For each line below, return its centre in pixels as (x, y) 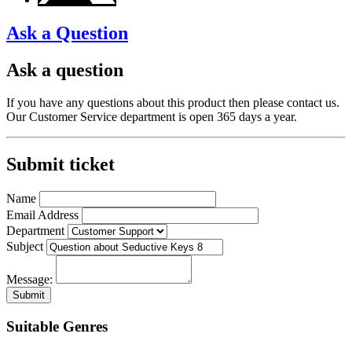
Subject (25, 247)
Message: (29, 280)
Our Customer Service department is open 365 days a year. (152, 117)
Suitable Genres (57, 327)
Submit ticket (60, 165)
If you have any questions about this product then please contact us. (173, 103)
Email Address (42, 215)
